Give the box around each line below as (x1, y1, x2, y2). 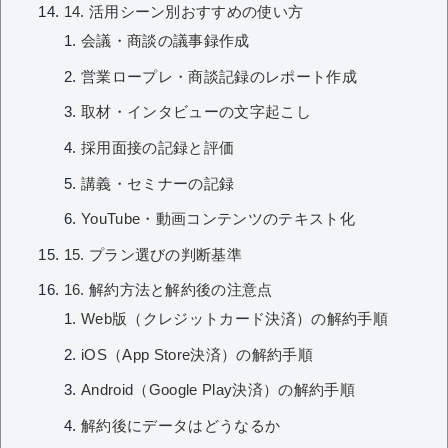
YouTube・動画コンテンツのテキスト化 (81, 211, 355, 228)
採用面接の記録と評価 (81, 140, 235, 156)
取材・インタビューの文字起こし (81, 104, 312, 121)
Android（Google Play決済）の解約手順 (81, 382, 355, 399)
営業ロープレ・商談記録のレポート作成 (81, 68, 358, 85)
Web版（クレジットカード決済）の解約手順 (81, 311, 388, 328)
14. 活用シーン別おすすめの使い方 (63, 4, 304, 21)
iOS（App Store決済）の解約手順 (81, 346, 313, 363)
